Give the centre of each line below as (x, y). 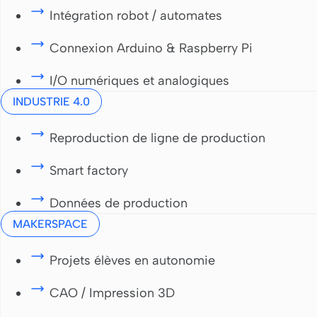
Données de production (119, 203)
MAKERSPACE (50, 224)
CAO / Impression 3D (112, 293)
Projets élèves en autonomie (132, 261)
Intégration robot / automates (136, 16)
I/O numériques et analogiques (139, 81)
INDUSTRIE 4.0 (51, 102)
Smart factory (89, 171)
